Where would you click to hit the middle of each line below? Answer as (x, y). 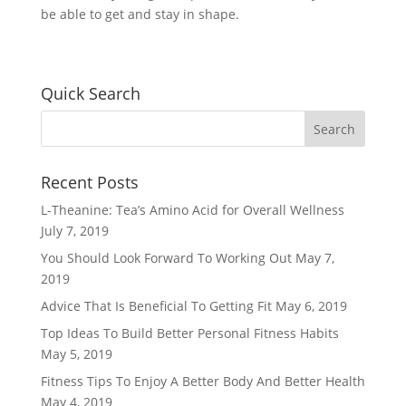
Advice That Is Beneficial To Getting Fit (156, 306)
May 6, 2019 (311, 306)
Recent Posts (89, 182)
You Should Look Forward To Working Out (166, 258)
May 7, (314, 258)
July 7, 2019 (74, 231)
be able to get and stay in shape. (140, 14)
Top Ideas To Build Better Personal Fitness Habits (189, 333)
